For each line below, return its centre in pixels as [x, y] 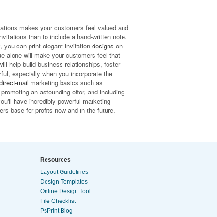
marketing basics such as [66, 83]
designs [103, 46]
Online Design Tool [65, 191]
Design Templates [64, 182]
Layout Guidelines [64, 172]
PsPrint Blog [56, 211]
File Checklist [58, 201]
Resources [55, 160]
